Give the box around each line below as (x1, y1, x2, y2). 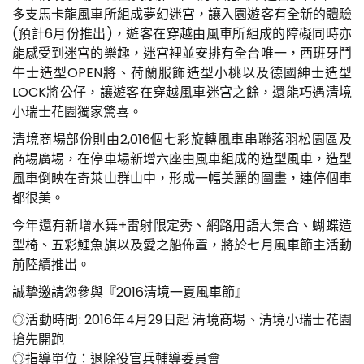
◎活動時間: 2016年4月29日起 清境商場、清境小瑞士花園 (12, 310, 352, 329)
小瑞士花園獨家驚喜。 (12, 102, 142, 121)
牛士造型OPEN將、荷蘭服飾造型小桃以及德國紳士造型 (12, 63, 352, 82)
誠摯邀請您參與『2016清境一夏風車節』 (12, 282, 248, 301)
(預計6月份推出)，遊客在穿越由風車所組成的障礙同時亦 (12, 24, 352, 43)
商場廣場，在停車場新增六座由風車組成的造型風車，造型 (12, 149, 352, 168)
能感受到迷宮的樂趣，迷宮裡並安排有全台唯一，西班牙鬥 (12, 43, 352, 63)
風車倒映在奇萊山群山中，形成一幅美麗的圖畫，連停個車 (12, 168, 352, 188)
